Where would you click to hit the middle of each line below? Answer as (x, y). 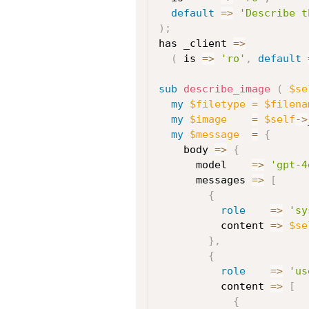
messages (205, 180)
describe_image (223, 89)
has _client (196, 43)
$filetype (217, 104)
